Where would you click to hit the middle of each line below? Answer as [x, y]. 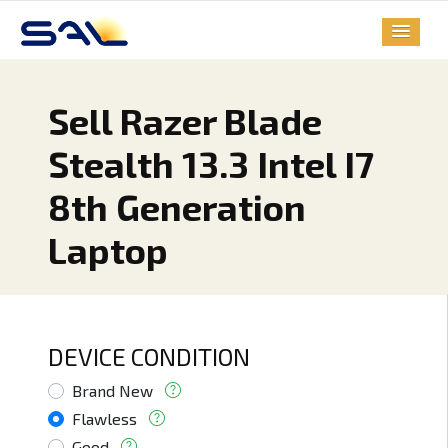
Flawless [104, 419]
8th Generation [177, 207]
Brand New [112, 391]
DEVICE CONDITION [149, 357]
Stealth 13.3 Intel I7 [211, 164]
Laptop [108, 250]
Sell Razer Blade [185, 121]
